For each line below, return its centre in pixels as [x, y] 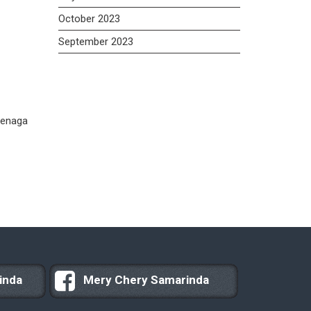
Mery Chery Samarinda [142, 280]
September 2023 [95, 41]
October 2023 [89, 18]
